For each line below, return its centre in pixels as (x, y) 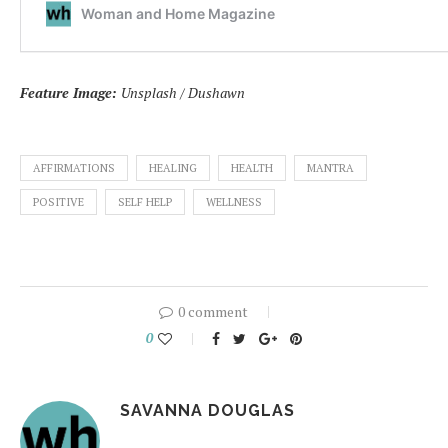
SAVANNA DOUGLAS (207, 411)
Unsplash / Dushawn (183, 93)
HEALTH (252, 168)
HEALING (173, 168)
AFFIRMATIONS (74, 168)
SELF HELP (145, 202)
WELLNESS (234, 202)
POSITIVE (58, 202)
